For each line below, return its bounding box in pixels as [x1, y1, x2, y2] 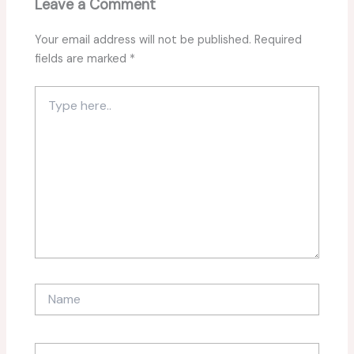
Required [254, 32, 303, 47]
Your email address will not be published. [35, 32, 252, 47]
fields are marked [35, 51, 130, 66]
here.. [34, 101, 62, 116]
